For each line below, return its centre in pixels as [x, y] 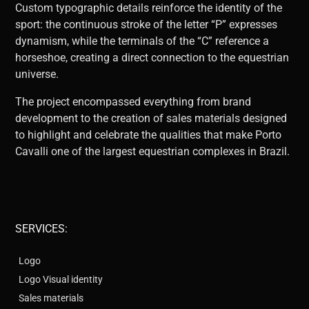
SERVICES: [42, 228]
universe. [37, 74]
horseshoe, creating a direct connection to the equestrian [152, 57]
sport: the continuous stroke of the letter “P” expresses [147, 24]
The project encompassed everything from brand [133, 101]
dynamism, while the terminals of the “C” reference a [142, 41]
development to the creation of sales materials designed [151, 118]
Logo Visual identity [61, 279]
